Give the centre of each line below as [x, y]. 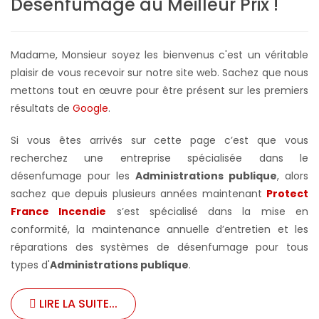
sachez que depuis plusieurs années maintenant [138, 193]
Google [90, 108]
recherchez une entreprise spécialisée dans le [159, 158]
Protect [287, 193]
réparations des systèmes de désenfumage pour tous [159, 247]
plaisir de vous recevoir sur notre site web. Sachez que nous [159, 72]
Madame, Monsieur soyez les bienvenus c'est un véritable [159, 54]
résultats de [42, 108]
